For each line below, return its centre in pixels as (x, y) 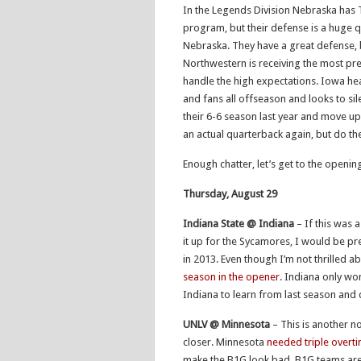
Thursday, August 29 (230, 194)
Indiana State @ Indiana (239, 224)
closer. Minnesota (225, 342)
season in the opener (231, 277)
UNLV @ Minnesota (226, 324)
